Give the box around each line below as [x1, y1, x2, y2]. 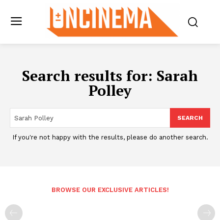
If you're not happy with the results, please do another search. [12, 134, 208, 141]
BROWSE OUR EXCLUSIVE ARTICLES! [51, 186, 169, 194]
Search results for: [22, 66, 157, 86]
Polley [88, 81, 132, 101]
